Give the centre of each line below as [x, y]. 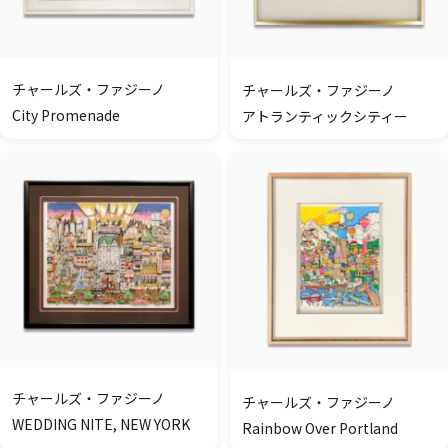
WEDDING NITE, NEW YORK [101, 424]
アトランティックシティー [325, 116]
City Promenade [66, 115]
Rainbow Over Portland [320, 427]
